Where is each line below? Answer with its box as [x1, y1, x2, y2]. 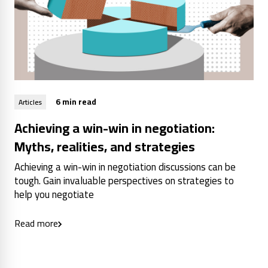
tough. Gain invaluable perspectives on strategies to [14, 171, 234, 191]
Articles [19, 95, 42, 109]
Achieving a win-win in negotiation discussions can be [14, 157, 236, 177]
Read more [14, 214, 58, 233]
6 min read [56, 94, 96, 110]
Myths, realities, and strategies [14, 134, 195, 160]
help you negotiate [14, 185, 94, 205]
